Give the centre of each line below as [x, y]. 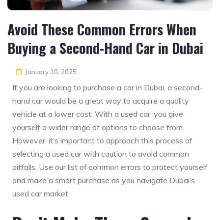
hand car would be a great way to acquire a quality [101, 101]
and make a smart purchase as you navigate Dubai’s [104, 180]
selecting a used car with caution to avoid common [101, 154]
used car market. [41, 194]
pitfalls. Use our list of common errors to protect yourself [110, 167]
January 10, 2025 [51, 72]
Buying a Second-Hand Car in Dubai [105, 48]
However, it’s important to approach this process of [102, 141]
